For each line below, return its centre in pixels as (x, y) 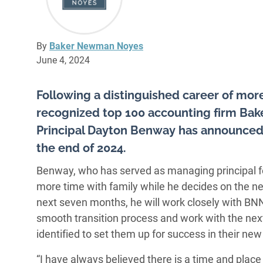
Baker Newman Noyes (96, 46)
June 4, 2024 (63, 60)
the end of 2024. (81, 148)
